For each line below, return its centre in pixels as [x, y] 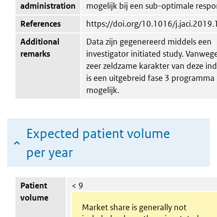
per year [50, 152]
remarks [35, 54]
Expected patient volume [98, 133]
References [41, 23]
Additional [40, 41]
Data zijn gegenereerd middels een [149, 41]
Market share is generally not [134, 207]
